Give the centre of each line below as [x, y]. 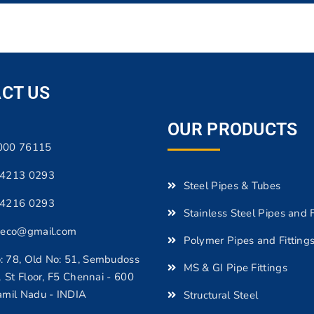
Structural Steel [221, 295]
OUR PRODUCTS [233, 129]
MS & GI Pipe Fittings [235, 267]
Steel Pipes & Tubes [232, 185]
